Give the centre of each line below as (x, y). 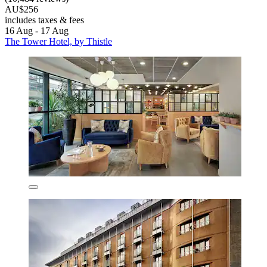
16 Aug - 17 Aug (37, 31)
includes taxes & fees (44, 20)
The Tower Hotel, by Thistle (58, 42)
